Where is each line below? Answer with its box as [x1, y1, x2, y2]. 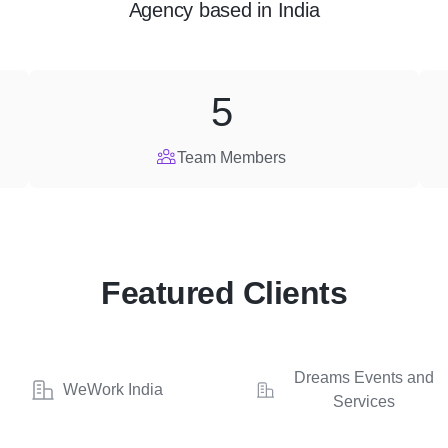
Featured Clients [101, 275, 347, 311]
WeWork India [63, 381, 163, 398]
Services [333, 393, 396, 410]
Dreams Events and [294, 369, 435, 386]
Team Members [177, 149, 287, 166]
